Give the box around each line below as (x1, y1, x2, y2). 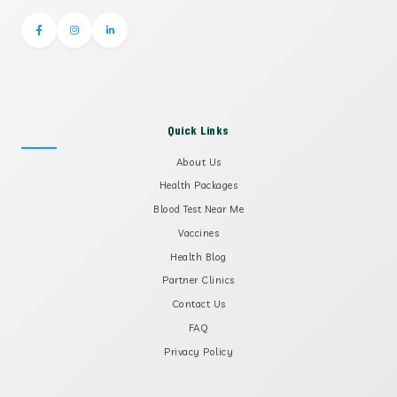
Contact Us (171, 298, 226, 311)
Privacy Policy (164, 345, 233, 358)
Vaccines (178, 226, 219, 239)
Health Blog (170, 250, 227, 263)
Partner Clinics (162, 274, 235, 287)
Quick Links (167, 121, 230, 137)
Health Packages (159, 179, 238, 192)
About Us (175, 155, 222, 168)
